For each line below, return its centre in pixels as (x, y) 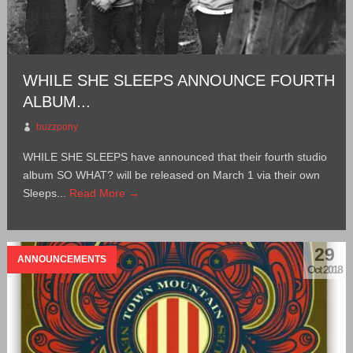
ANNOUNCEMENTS (61, 259)
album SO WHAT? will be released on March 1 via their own (171, 175)
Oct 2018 (325, 269)
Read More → (104, 193)
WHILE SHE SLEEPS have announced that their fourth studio (175, 156)
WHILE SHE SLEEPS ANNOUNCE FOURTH (178, 80)
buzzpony (57, 126)
